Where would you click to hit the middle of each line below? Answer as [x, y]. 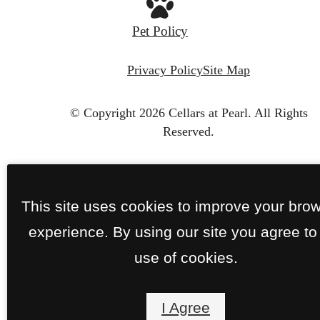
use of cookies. [186, 257]
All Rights [281, 112]
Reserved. [189, 131]
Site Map [226, 70]
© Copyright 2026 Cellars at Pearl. [160, 112]
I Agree [186, 307]
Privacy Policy [165, 70]
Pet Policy [160, 31]
